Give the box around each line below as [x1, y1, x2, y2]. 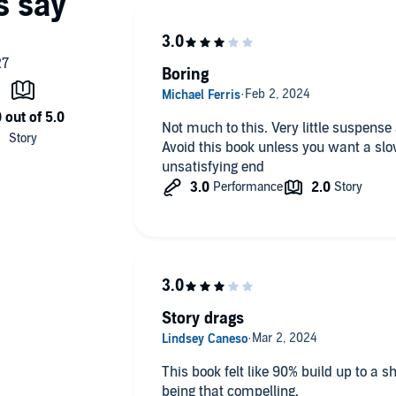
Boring [161, 65, 209, 85]
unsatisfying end [161, 158, 264, 177]
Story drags [161, 309, 244, 329]
